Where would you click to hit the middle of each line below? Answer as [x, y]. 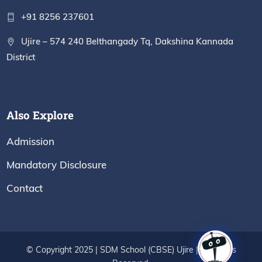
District [21, 57]
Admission [31, 141]
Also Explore [40, 115]
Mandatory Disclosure [57, 165]
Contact [25, 188]
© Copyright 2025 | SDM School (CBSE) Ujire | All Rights [131, 250]
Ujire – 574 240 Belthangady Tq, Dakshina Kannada [127, 41]
